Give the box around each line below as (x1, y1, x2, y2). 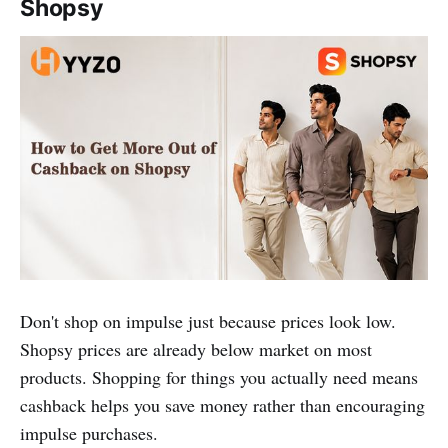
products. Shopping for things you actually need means (20, 365, 418, 390)
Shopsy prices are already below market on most (20, 337, 372, 362)
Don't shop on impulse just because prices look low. (20, 309, 396, 334)
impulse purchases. (20, 421, 158, 446)
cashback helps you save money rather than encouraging (20, 393, 425, 418)
